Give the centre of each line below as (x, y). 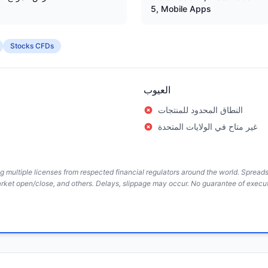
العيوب (157, 90)
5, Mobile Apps (181, 9)
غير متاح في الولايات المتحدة (208, 127)
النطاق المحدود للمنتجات (200, 110)
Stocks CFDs (32, 46)
